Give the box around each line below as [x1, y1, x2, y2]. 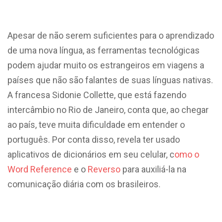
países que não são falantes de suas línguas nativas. [7, 74, 213, 85]
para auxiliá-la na [122, 164, 186, 174]
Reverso [88, 164, 122, 174]
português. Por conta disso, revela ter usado [7, 134, 180, 145]
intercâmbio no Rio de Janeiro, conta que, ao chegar [7, 104, 209, 115]
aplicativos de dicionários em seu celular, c [7, 149, 174, 160]
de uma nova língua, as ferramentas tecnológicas [7, 45, 200, 55]
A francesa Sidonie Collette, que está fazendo [7, 89, 186, 100]
